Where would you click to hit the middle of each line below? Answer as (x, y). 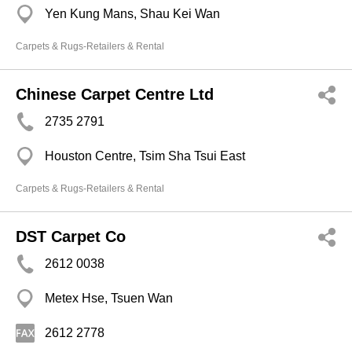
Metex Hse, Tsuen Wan (109, 298)
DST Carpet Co (71, 236)
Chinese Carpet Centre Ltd (115, 94)
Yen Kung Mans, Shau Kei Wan (132, 14)
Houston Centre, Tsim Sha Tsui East (145, 156)
